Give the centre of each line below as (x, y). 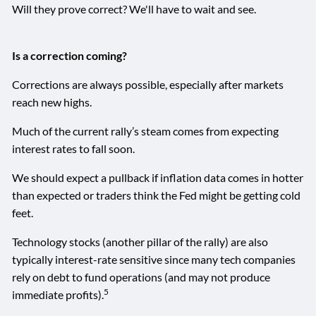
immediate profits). (58, 294)
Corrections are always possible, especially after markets (148, 84)
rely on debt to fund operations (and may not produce (141, 276)
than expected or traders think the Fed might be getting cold (157, 195)
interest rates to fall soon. (74, 148)
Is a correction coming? (70, 55)
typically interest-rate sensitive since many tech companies (154, 259)
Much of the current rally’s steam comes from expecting (146, 130)
